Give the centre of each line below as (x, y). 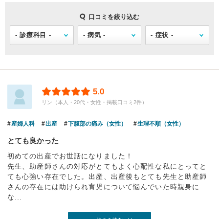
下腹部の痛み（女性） (97, 124)
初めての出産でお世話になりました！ (70, 156)
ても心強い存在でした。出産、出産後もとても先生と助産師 (107, 176)
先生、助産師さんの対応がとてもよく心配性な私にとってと (107, 166)
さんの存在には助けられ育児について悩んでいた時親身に (104, 187)
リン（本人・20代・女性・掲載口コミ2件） (94, 102)
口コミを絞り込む (114, 17)
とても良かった (33, 141)
